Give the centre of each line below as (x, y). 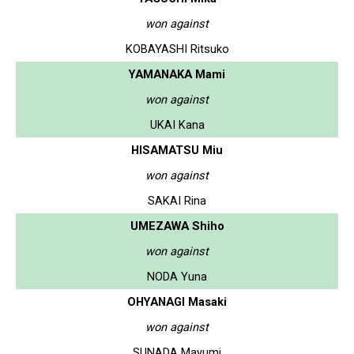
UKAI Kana (177, 124)
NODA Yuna (177, 276)
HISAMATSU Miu (177, 150)
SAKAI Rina (177, 200)
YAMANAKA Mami (177, 74)
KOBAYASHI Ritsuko (177, 49)
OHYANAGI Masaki (177, 301)
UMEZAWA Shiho (177, 226)
